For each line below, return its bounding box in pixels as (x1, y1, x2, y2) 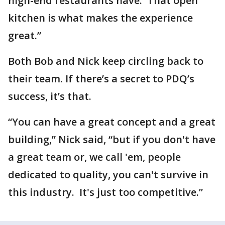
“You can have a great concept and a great (8, 115, 215, 129)
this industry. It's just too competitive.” (8, 185, 203, 199)
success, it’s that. (8, 89, 91, 103)
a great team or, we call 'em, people (8, 150, 181, 164)
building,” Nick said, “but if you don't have (8, 133, 215, 146)
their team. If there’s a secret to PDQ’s (8, 72, 194, 85)
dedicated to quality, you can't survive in (8, 168, 208, 181)
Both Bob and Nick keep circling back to (8, 54, 203, 68)
